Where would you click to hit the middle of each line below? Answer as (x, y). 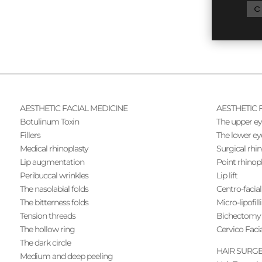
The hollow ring (47, 230)
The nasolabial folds (54, 189)
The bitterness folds (54, 203)
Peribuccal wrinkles (54, 176)
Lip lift (227, 176)
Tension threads (47, 216)
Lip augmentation (52, 162)
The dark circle (45, 243)
